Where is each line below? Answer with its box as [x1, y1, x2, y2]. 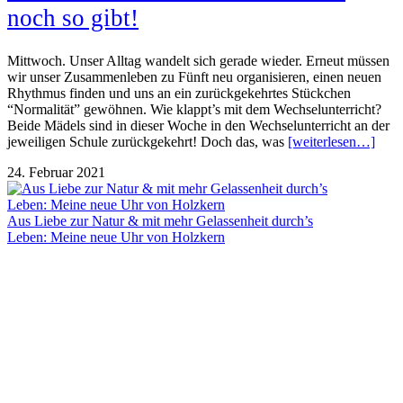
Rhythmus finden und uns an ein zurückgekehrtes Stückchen [7, 85, 351, 101]
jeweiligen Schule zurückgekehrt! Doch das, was [7, 133, 288, 149]
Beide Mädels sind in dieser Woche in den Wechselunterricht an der [7, 117, 390, 133]
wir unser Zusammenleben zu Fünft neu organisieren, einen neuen [7, 68, 381, 85]
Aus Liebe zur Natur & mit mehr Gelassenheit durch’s [7, 212, 313, 228]
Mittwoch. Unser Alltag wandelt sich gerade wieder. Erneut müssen [7, 52, 390, 68]
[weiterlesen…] [288, 133, 375, 149]
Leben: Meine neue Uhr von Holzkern [7, 228, 225, 245]
